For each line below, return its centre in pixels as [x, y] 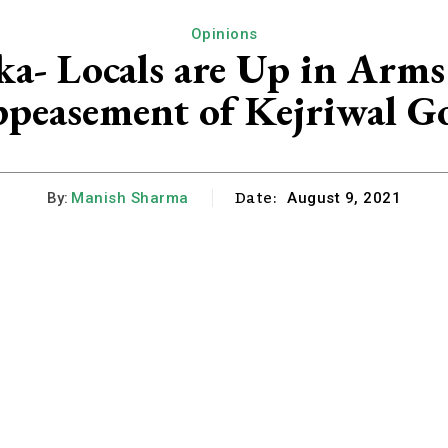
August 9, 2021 [344, 198]
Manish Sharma [130, 197]
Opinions [224, 34]
